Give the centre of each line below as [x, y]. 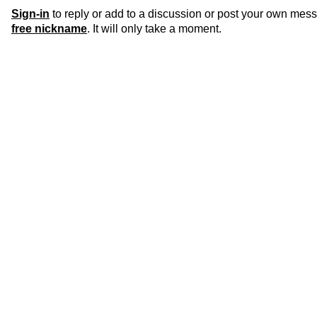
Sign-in [30, 14]
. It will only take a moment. [154, 29]
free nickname [49, 29]
